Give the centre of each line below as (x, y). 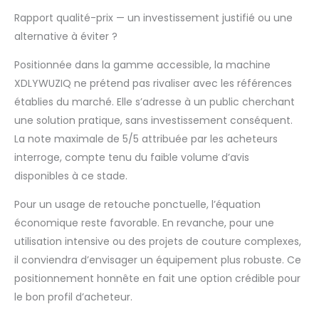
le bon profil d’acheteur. (73, 297)
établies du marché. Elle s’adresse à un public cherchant (155, 102)
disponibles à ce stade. (71, 176)
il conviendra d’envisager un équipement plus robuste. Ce (158, 260)
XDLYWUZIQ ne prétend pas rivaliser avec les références (153, 84)
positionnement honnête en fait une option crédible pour (157, 279)
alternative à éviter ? (66, 37)
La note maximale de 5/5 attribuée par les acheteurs (146, 139)
